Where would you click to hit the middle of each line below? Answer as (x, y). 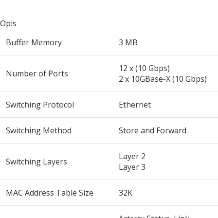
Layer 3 (132, 167)
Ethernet (135, 105)
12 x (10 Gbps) (144, 68)
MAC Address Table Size (50, 193)
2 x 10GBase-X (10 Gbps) (163, 79)
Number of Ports (37, 74)
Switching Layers (36, 162)
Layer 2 (132, 156)
